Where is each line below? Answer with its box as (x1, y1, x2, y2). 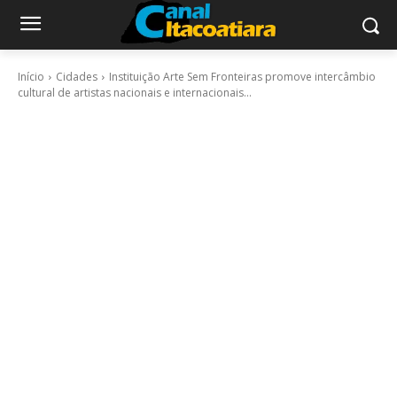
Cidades (56, 69, 97, 84)
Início (18, 69, 44, 84)
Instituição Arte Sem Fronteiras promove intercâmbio (109, 69, 376, 84)
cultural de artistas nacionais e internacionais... (18, 85, 252, 100)
